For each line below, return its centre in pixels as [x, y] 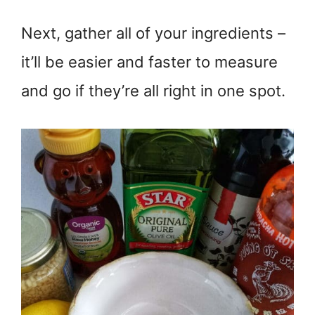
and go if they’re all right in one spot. [153, 91]
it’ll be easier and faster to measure [149, 62]
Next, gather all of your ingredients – [153, 33]
